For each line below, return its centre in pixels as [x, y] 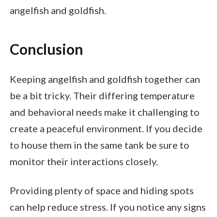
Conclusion [46, 49]
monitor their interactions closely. [84, 162]
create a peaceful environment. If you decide [106, 129]
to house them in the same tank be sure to [100, 145]
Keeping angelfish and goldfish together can [105, 79]
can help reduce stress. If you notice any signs [108, 207]
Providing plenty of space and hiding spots [102, 191]
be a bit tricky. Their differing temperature [102, 96]
